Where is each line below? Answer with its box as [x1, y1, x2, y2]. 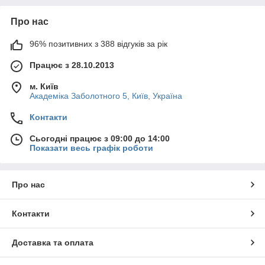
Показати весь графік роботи [30, 143, 153, 153]
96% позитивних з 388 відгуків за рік [30, 38, 167, 49]
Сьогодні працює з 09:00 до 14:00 [30, 133, 170, 143]
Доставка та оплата [12, 237, 93, 247]
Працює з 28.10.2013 [30, 60, 114, 70]
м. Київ [30, 81, 59, 91]
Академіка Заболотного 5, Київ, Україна [30, 91, 182, 101]
